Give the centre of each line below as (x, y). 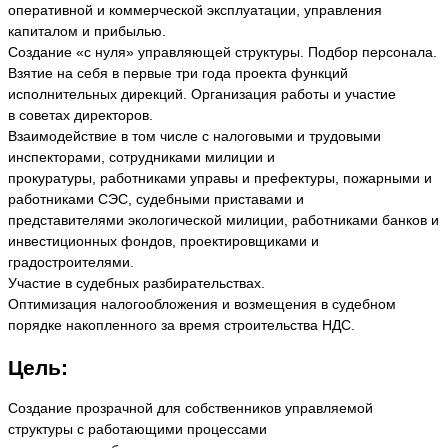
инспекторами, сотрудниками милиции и (141, 157)
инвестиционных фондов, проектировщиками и (163, 241)
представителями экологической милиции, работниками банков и (223, 220)
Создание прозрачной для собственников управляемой (190, 408)
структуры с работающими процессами (137, 429)
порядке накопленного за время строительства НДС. (181, 325)
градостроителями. (71, 262)
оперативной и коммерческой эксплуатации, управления (195, 10)
